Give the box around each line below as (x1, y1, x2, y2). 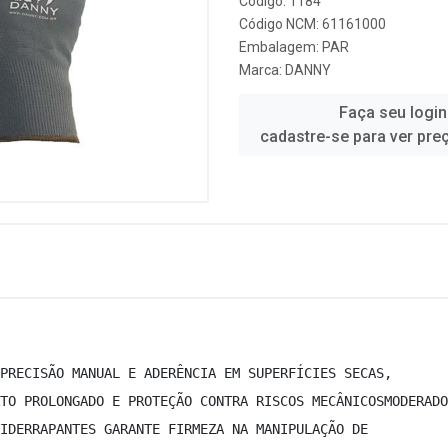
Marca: (239, 62, 285, 78)
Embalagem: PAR (239, 39, 349, 55)
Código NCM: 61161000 (239, 16, 386, 32)
